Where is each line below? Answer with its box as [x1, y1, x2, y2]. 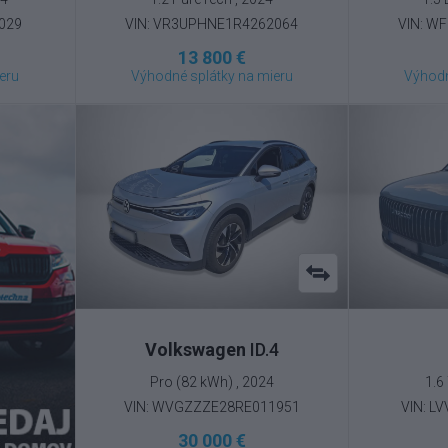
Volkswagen [144, 338, 246, 360]
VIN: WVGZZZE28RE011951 [123, 398, 300, 415]
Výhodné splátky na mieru [130, 68, 293, 85]
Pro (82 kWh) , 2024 [149, 373, 274, 390]
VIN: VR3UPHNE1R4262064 [125, 16, 299, 33]
